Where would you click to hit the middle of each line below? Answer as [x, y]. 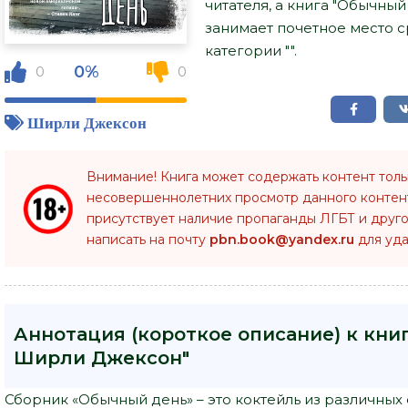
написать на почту [148, 239]
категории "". [251, 50]
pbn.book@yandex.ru [282, 239]
